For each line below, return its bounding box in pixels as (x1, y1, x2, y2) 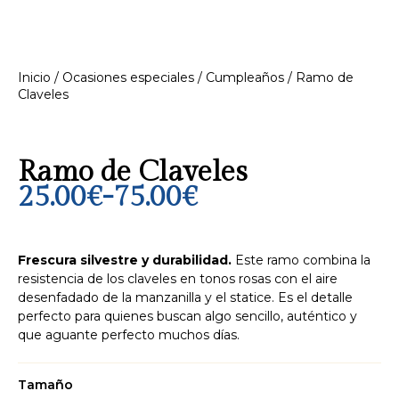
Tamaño (18, 376, 73, 393)
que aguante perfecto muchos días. (18, 326, 247, 343)
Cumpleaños (206, 69, 284, 85)
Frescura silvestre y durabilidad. (18, 251, 232, 268)
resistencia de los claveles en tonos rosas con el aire (18, 270, 338, 287)
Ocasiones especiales (62, 69, 194, 85)
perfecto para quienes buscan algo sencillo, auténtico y (18, 307, 357, 324)
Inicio (18, 69, 51, 85)
